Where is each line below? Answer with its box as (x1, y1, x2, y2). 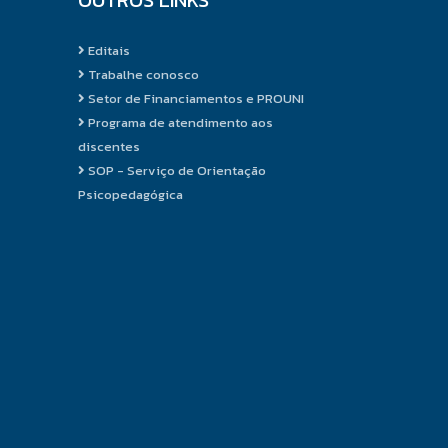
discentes (78, 136, 141, 156)
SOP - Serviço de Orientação (85, 160, 267, 180)
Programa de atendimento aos (85, 112, 274, 132)
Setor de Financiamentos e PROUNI (85, 88, 305, 108)
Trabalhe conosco (85, 64, 200, 84)
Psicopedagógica (78, 184, 184, 204)
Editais (85, 40, 131, 60)
